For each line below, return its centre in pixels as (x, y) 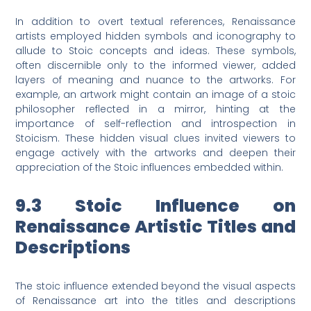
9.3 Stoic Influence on (155, 206)
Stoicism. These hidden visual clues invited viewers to (155, 138)
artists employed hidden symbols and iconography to (155, 36)
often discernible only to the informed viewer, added (155, 66)
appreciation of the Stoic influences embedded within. (150, 168)
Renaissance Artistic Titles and (155, 227)
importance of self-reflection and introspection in (155, 124)
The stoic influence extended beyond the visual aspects (155, 286)
